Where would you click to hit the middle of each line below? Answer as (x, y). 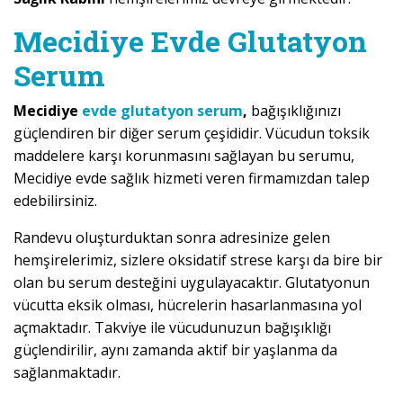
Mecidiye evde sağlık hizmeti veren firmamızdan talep (192, 178)
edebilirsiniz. (55, 200)
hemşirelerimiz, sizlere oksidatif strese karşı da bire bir (198, 260)
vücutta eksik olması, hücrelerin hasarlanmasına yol (188, 304)
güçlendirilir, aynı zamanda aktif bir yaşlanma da (175, 349)
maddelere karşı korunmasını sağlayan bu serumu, (184, 155)
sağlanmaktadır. (67, 372)
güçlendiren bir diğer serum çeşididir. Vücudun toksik (192, 133)
